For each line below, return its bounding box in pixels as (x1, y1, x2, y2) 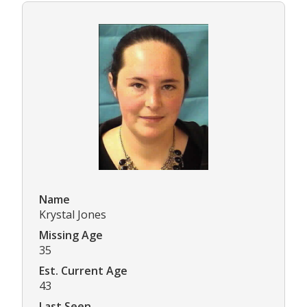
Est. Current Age (39, 263, 127, 279)
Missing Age (39, 228, 103, 243)
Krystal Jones (39, 207, 106, 223)
